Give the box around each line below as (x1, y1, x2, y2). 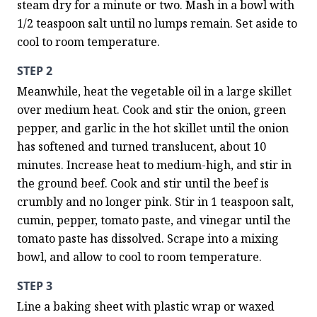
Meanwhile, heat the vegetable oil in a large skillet (17, 83, 292, 99)
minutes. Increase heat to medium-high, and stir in (17, 157, 292, 173)
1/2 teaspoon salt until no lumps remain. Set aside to (17, 16, 297, 31)
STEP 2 (17, 63, 52, 79)
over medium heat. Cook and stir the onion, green (17, 102, 286, 117)
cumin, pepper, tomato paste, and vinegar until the (17, 212, 291, 228)
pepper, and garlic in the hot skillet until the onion (17, 120, 289, 136)
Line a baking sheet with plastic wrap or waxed (17, 299, 275, 314)
